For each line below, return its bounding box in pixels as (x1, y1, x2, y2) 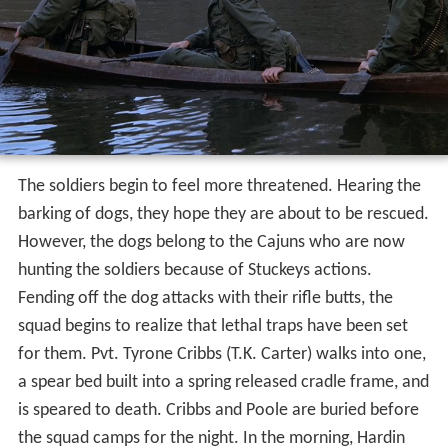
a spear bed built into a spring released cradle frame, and (17, 373, 429, 393)
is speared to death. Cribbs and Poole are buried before (17, 401, 419, 421)
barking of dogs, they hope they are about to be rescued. (17, 205, 429, 225)
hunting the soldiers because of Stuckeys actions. (17, 261, 372, 281)
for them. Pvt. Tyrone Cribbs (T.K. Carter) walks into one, (17, 345, 426, 365)
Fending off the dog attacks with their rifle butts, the (17, 289, 393, 309)
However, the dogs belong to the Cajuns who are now (17, 233, 405, 253)
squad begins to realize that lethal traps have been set (17, 317, 408, 337)
